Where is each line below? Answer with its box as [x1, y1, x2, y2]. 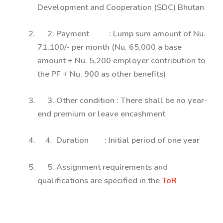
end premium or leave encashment [37, 108, 165, 120]
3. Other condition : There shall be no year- [37, 95, 208, 107]
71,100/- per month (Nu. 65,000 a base [37, 41, 182, 53]
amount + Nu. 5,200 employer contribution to [37, 54, 206, 66]
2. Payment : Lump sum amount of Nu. [37, 27, 206, 39]
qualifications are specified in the [37, 174, 162, 186]
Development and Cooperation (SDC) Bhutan [37, 1, 204, 13]
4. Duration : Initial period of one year [37, 134, 200, 146]
